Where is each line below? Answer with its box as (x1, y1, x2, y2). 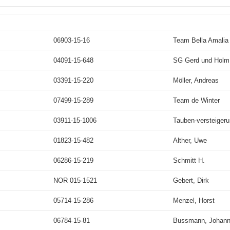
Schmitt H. (173, 157, 205, 164)
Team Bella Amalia (173, 36, 228, 44)
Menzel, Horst (173, 197, 215, 204)
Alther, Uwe (173, 137, 207, 144)
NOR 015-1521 (53, 177, 97, 184)
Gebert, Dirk (173, 177, 209, 184)
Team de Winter (173, 97, 220, 104)
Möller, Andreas (173, 76, 219, 84)
